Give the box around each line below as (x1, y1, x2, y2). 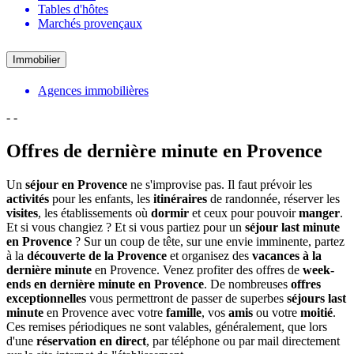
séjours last (287, 291, 346, 305)
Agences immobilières (38, 83, 149, 97)
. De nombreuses (204, 277, 291, 291)
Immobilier (13, 53, 60, 66)
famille (166, 305, 201, 319)
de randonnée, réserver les (207, 191, 340, 205)
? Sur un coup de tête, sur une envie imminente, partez (72, 234, 345, 248)
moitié (300, 305, 333, 319)
